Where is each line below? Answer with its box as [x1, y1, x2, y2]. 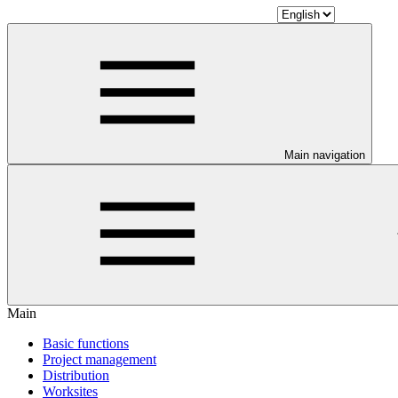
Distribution [43, 368, 109, 383]
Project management [43, 352, 156, 367]
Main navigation [284, 148, 365, 162]
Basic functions [43, 336, 129, 351]
